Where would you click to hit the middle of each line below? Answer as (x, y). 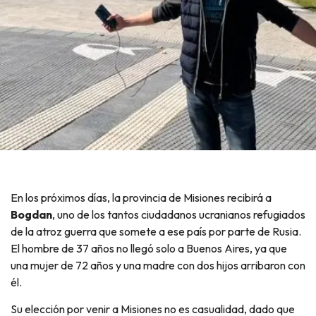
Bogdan (31, 214)
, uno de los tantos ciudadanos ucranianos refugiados (179, 214)
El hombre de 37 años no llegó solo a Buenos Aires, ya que (149, 248)
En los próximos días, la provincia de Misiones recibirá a (145, 197)
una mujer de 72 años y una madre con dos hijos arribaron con (158, 265)
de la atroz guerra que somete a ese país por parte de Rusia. (156, 231)
